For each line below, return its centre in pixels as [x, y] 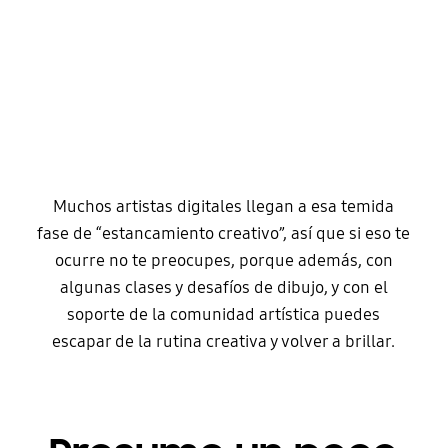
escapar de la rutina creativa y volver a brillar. [224, 341]
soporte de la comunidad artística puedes [224, 314]
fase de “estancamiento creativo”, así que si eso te [224, 233]
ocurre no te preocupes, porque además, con [223, 260]
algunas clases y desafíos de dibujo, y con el [223, 287]
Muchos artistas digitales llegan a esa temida [224, 206]
